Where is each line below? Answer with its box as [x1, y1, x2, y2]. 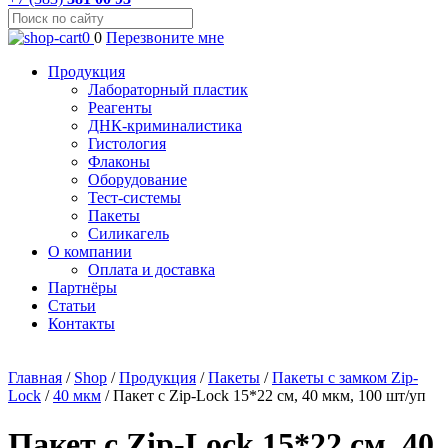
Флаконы [88, 153, 150, 170]
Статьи [48, 297, 96, 314]
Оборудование [88, 171, 187, 188]
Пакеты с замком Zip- [272, 369, 418, 386]
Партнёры [48, 279, 117, 296]
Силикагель [88, 225, 169, 242]
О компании [48, 243, 132, 260]
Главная [8, 369, 62, 386]
